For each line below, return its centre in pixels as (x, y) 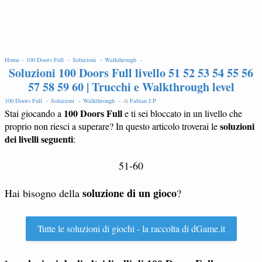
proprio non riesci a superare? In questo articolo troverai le (112, 126)
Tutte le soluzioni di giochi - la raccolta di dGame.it (131, 228)
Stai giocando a (34, 113)
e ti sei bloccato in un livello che (182, 113)
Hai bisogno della (44, 193)
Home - (15, 60)
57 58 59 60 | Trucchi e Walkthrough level (131, 87)
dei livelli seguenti (39, 139)
